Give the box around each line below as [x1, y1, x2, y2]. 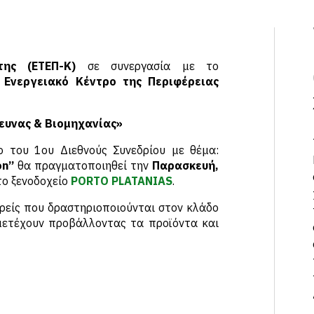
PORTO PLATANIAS [71, 174, 172, 188]
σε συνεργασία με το [76, 59, 219, 73]
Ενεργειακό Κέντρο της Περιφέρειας [4, 74, 219, 88]
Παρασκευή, [152, 158, 219, 172]
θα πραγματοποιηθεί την [18, 158, 153, 172]
